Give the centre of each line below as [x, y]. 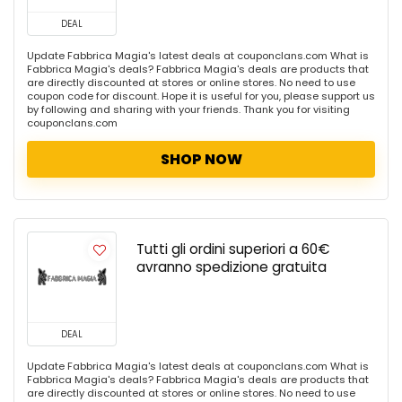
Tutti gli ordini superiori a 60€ [233, 249]
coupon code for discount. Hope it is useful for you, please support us [201, 96]
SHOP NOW [201, 159]
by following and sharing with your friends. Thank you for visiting [188, 109]
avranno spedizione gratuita [232, 267]
